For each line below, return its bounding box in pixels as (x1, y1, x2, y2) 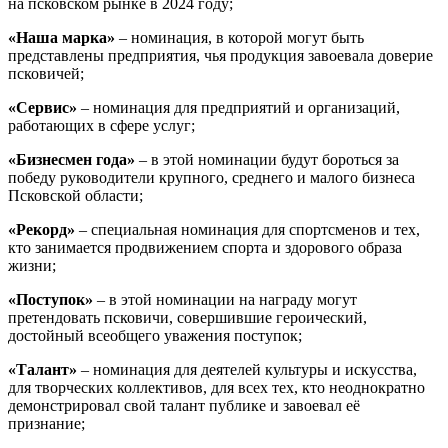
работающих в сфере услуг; (8, 117, 195, 135)
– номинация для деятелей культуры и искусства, (77, 361, 417, 379)
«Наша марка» (8, 29, 115, 47)
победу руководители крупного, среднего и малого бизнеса (8, 169, 415, 187)
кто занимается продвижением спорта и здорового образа (8, 239, 402, 257)
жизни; (8, 257, 56, 275)
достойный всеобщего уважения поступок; (8, 327, 302, 345)
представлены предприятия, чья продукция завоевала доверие (8, 47, 433, 65)
